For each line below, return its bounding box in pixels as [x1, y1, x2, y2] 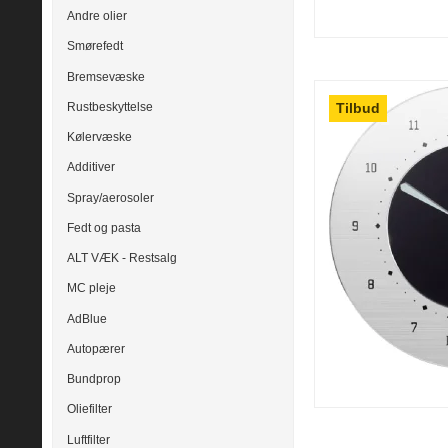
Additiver [67, 160, 115, 175]
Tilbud [336, 99, 381, 116]
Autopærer [67, 341, 125, 356]
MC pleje [67, 281, 116, 296]
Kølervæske [67, 130, 132, 145]
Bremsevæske [67, 69, 145, 84]
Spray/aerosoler [67, 190, 154, 205]
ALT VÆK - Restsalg [67, 251, 177, 266]
